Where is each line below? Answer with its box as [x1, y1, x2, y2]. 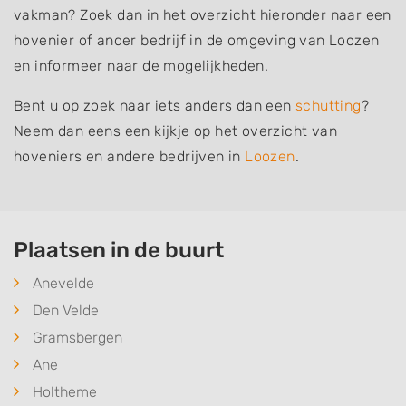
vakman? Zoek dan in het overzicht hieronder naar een [14, 6, 391, 24]
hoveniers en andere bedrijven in [14, 148, 246, 165]
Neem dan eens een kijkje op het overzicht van [14, 122, 337, 140]
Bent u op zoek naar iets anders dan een [14, 97, 295, 114]
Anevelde [33, 275, 94, 292]
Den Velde [33, 302, 99, 319]
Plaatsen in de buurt [14, 237, 224, 263]
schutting [295, 97, 362, 114]
